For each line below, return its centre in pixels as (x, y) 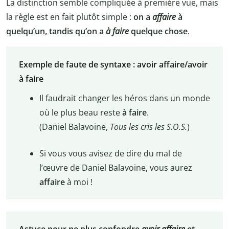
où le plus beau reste (81, 112)
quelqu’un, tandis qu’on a (56, 31)
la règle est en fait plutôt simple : (70, 17)
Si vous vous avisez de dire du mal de (110, 153)
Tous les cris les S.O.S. (148, 127)
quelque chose (158, 31)
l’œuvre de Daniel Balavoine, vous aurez (116, 167)
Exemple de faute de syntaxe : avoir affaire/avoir (113, 64)
